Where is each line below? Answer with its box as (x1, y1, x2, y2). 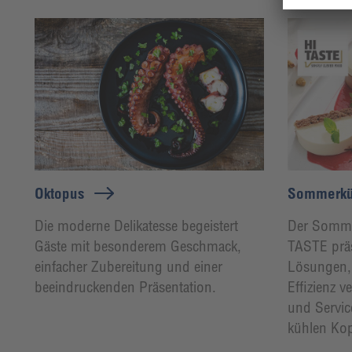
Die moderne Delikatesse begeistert (35, 215, 238, 235)
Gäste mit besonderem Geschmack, (35, 236, 241, 255)
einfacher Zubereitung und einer (35, 256, 222, 276)
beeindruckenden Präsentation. (35, 277, 216, 296)
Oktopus (35, 183, 84, 203)
